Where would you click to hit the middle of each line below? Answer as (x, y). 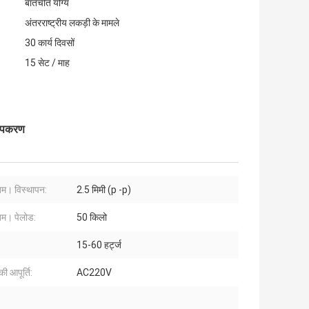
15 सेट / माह (47, 63)
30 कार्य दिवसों (50, 43)
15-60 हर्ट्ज (99, 245)
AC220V (94, 273)
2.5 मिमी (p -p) (104, 190)
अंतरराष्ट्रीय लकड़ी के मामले (72, 23)
